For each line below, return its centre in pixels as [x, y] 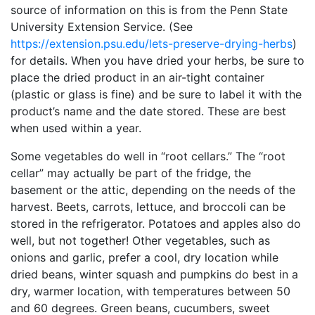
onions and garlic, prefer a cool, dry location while [144, 257]
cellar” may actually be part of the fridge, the [131, 173]
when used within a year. [76, 128]
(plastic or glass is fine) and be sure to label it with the [156, 94]
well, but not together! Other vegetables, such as [140, 240]
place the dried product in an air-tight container [137, 77]
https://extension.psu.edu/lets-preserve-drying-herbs [152, 44]
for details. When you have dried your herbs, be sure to [157, 60]
